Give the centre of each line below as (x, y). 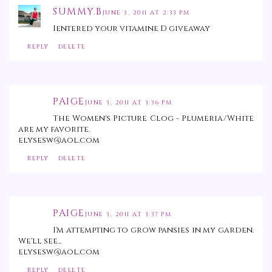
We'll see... (40, 241)
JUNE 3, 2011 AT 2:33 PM (146, 13)
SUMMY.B (78, 12)
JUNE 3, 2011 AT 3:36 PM (128, 103)
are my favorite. (54, 130)
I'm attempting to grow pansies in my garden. (153, 230)
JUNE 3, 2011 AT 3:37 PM (128, 215)
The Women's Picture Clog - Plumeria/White (153, 119)
